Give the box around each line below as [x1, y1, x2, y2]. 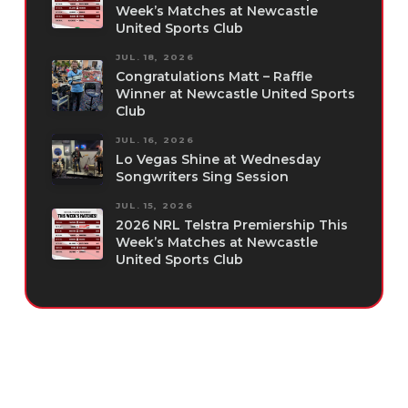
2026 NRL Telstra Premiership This [115, 217, 348, 234]
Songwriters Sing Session [115, 168, 289, 186]
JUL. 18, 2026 [115, 52, 194, 63]
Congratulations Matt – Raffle [115, 68, 312, 86]
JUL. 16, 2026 [115, 135, 194, 146]
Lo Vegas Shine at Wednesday [115, 151, 321, 168]
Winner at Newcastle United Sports [115, 86, 355, 103]
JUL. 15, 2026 [115, 200, 193, 211]
